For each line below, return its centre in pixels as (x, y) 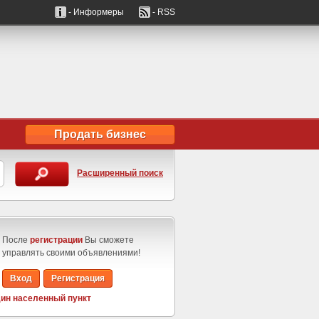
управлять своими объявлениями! (71, 253)
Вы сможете (108, 240)
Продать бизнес (100, 134)
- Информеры (103, 12)
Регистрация (78, 278)
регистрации (56, 240)
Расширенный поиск (120, 173)
